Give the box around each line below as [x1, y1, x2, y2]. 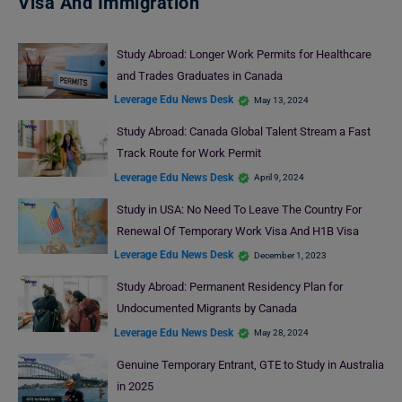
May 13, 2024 [254, 94, 309, 105]
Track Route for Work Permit [116, 146, 261, 161]
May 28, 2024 [254, 328, 309, 338]
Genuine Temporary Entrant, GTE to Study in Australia [116, 357, 384, 371]
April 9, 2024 [254, 172, 304, 183]
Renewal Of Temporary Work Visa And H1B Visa [116, 223, 359, 238]
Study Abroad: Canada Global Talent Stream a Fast [116, 125, 371, 139]
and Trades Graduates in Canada [116, 68, 283, 83]
